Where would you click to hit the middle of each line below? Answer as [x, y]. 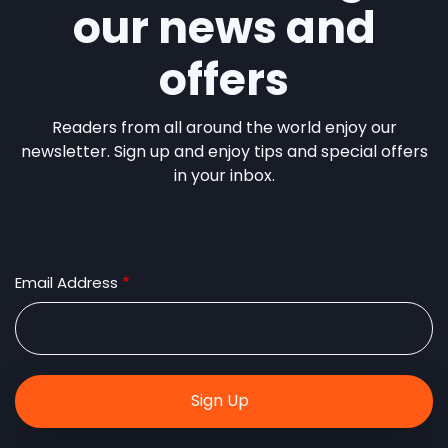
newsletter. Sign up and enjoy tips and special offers [224, 151]
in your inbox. [224, 175]
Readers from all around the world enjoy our [224, 127]
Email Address [66, 282]
